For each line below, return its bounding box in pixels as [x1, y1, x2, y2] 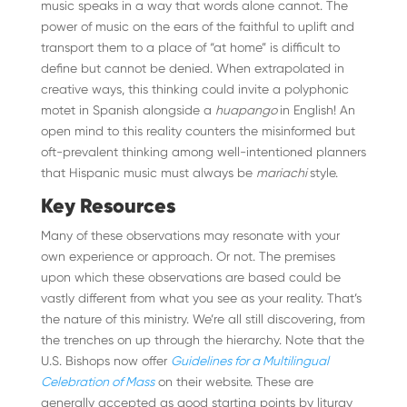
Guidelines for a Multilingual [170, 353, 329, 368]
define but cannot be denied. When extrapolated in [40, 61, 344, 75]
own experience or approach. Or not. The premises [40, 249, 335, 263]
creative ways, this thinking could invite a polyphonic [40, 82, 349, 96]
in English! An [279, 103, 355, 117]
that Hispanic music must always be [40, 165, 256, 180]
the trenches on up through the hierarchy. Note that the [40, 333, 364, 347]
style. [309, 165, 338, 180]
